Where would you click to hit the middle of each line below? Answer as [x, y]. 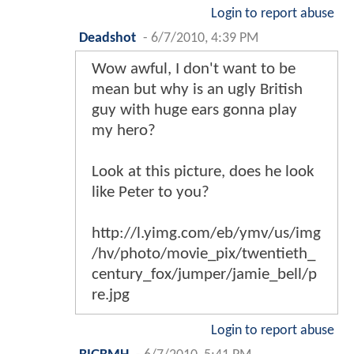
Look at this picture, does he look [203, 171]
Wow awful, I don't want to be [194, 69]
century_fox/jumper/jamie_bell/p [204, 274]
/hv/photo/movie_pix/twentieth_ [203, 254]
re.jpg [111, 295]
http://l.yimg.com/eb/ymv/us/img [206, 233]
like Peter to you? [151, 192]
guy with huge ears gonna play [194, 110]
